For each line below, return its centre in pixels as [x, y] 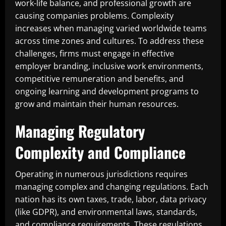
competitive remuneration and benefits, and [99, 79]
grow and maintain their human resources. [97, 104]
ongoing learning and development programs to [107, 91]
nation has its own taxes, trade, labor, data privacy [111, 199]
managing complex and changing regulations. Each [112, 187]
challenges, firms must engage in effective [95, 53]
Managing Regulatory [80, 131]
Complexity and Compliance [100, 152]
